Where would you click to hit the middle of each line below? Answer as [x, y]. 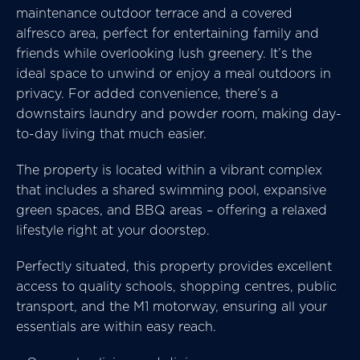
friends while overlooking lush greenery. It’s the [164, 53]
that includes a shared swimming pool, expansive [171, 190]
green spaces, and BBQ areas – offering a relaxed [172, 210]
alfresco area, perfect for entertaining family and [168, 33]
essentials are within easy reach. [116, 326]
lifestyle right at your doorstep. [113, 230]
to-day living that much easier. [111, 133]
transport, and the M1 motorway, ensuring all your [172, 306]
